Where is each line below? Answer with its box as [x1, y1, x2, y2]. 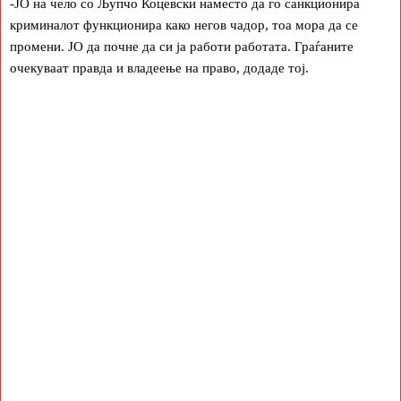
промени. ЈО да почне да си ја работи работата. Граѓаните [10, 38, 354, 54]
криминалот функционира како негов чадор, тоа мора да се [10, 17, 358, 32]
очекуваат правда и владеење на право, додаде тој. [10, 60, 309, 75]
